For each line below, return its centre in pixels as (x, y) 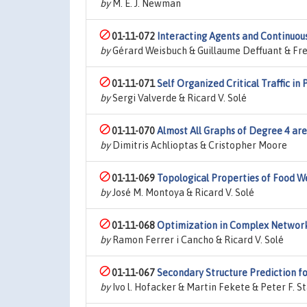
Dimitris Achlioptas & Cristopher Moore (199, 145)
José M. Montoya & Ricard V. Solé (182, 193)
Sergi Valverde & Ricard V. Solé (179, 98)
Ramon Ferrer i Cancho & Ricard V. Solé (197, 240)
